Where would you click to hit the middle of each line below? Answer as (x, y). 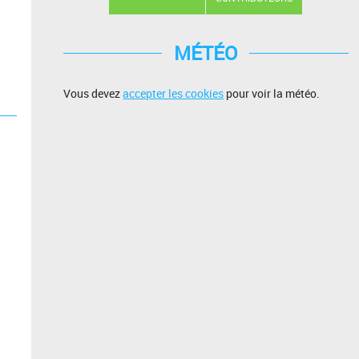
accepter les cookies (173, 94)
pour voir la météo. (272, 94)
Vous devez (93, 94)
